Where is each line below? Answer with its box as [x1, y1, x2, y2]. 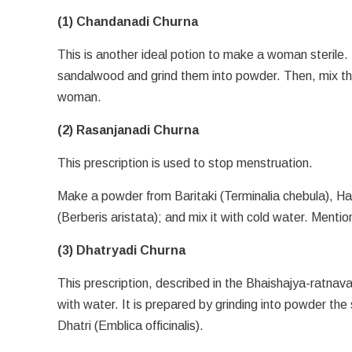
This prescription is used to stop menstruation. [57, 156, 313, 170]
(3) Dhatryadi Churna [57, 244, 186, 257]
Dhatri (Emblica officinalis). [57, 319, 204, 332]
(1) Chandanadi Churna [57, 15, 199, 28]
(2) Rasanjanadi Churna [57, 123, 200, 137]
